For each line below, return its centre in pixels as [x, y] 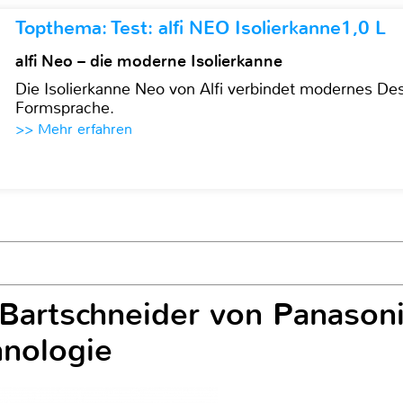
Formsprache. [65, 108]
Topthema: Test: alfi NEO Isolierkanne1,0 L [201, 28]
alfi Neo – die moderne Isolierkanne [149, 61]
